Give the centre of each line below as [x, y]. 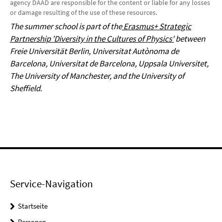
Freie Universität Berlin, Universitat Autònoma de [94, 51]
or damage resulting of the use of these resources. [83, 12]
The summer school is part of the [66, 26]
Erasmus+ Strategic [157, 26]
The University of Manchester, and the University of [97, 76]
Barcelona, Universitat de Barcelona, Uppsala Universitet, [109, 63]
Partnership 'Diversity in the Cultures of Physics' [92, 39]
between [190, 39]
